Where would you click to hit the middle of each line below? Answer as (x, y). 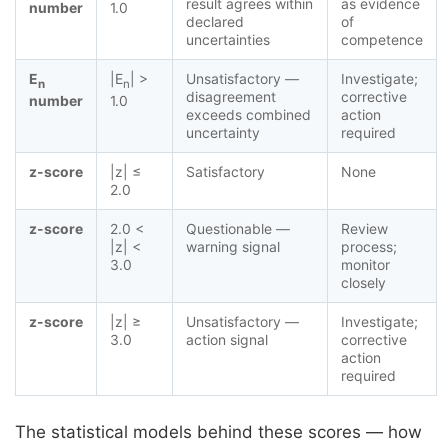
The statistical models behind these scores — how (218, 432)
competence (382, 40)
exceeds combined (248, 115)
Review (364, 229)
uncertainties (228, 40)
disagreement (231, 97)
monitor (365, 265)
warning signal (233, 247)
